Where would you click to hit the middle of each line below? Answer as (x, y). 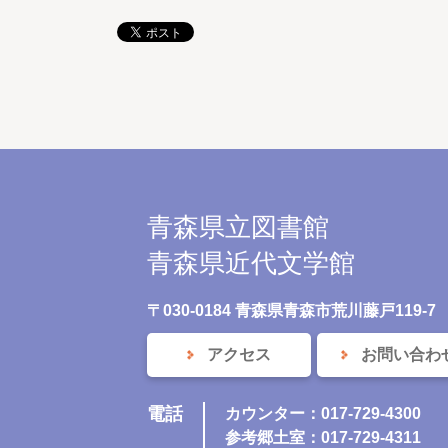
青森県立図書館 (238, 227)
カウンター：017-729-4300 (323, 414)
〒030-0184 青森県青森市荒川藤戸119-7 (291, 311)
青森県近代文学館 (251, 263)
